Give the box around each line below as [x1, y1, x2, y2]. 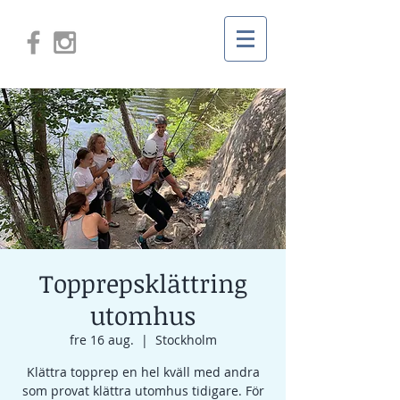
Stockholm [154, 331, 217, 348]
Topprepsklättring [38, 266, 247, 300]
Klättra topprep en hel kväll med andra [26, 363, 260, 380]
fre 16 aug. [69, 331, 134, 348]
